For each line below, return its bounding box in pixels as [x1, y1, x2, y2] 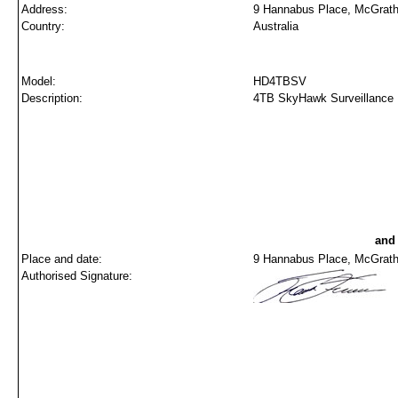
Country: [21, 20, 65, 33]
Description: [21, 92, 83, 105]
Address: [21, 3, 68, 16]
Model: [21, 75, 56, 88]
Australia [253, 20, 298, 33]
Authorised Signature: [21, 269, 132, 283]
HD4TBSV [253, 75, 306, 88]
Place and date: [21, 252, 102, 266]
